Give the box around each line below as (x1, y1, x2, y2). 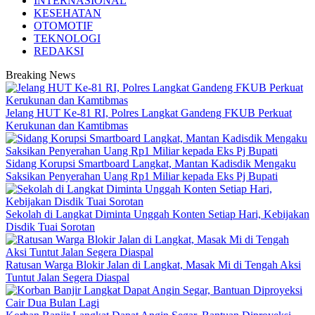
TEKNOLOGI (34, 32, 101, 44)
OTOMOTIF (34, 20, 93, 32)
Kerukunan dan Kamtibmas (6, 120, 128, 131)
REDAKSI (34, 45, 84, 57)
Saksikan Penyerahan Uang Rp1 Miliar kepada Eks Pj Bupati (6, 170, 278, 182)
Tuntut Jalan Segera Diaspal (6, 271, 129, 283)
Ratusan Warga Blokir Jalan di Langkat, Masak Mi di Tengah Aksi (6, 259, 301, 271)
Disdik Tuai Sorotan (6, 221, 95, 233)
